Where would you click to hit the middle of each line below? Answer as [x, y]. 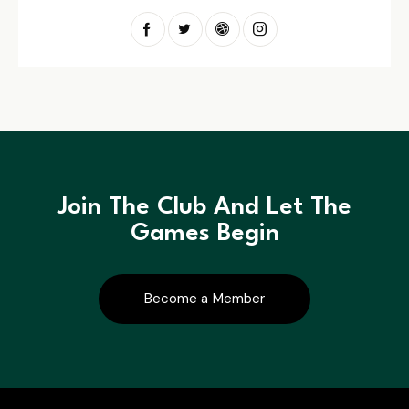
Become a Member [204, 299]
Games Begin [204, 234]
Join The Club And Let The [204, 208]
